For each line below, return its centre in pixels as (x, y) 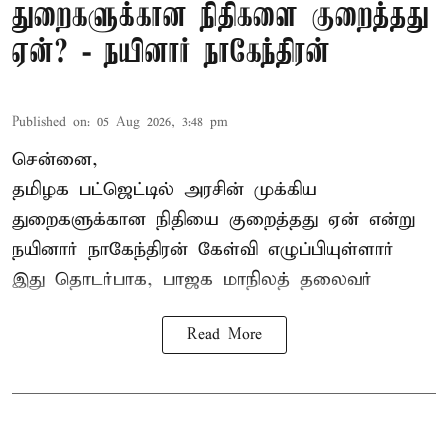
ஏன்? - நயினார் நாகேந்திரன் (171, 54)
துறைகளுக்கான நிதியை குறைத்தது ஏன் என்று (213, 220)
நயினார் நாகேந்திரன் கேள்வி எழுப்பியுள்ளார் (203, 250)
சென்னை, (55, 160)
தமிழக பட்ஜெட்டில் (93, 190)
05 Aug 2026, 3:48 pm (162, 123)
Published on (49, 123)
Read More (224, 335)
